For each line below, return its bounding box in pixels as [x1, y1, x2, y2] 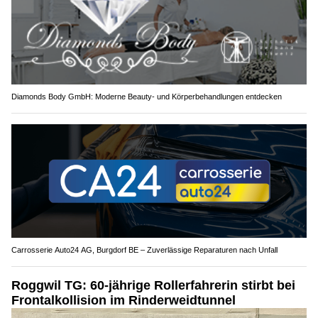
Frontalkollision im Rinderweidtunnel [11, 292, 236, 307]
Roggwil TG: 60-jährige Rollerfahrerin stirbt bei [11, 278, 295, 292]
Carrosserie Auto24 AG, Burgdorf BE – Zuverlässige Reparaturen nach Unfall [11, 245, 278, 254]
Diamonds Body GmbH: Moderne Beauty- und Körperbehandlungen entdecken [11, 92, 282, 102]
